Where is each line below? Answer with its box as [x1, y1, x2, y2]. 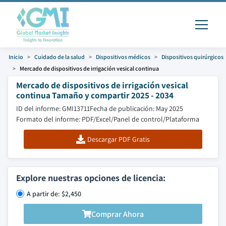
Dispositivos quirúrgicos [161, 53, 223, 61]
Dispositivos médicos [96, 53, 150, 61]
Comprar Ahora [91, 208, 144, 219]
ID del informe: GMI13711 [16, 104, 90, 113]
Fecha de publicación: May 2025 [90, 104, 183, 113]
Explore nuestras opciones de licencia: [16, 172, 165, 184]
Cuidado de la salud [34, 53, 85, 61]
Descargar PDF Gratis [87, 135, 150, 144]
